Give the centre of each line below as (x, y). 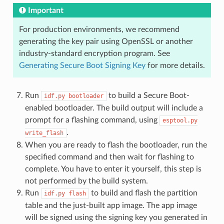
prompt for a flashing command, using (92, 120)
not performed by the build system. (86, 181)
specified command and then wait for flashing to (109, 157)
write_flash (44, 133)
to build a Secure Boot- (148, 96)
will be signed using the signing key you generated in (116, 218)
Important (45, 11)
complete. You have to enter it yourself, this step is (113, 169)
